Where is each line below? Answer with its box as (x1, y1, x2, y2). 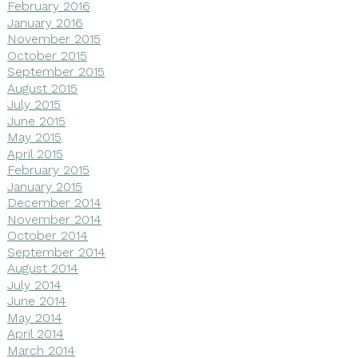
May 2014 (6, 309, 62, 325)
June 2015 (6, 113, 66, 129)
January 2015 (6, 178, 82, 194)
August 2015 (6, 80, 78, 96)
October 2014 (6, 227, 88, 243)
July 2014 (6, 276, 62, 292)
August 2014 (6, 260, 78, 276)
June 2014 (6, 292, 66, 308)
